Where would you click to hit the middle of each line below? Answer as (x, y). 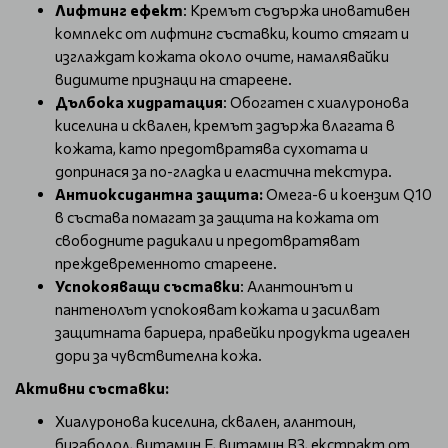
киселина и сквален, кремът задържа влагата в (225, 125)
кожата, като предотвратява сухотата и (211, 148)
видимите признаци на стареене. (173, 79)
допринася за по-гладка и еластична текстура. (223, 171)
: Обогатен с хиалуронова (316, 102)
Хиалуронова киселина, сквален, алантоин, (205, 421)
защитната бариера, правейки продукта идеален (232, 332)
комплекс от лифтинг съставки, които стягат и (232, 33)
